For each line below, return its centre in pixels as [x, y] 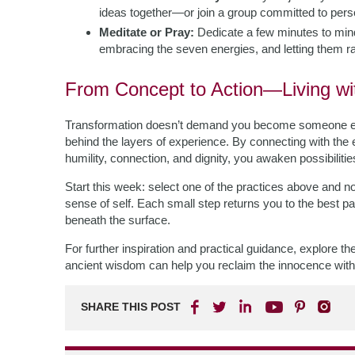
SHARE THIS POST [131, 307]
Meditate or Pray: [147, 32]
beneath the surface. [118, 220]
